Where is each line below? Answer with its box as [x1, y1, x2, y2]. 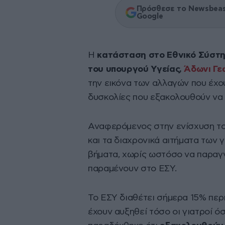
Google [136, 13, 163, 21]
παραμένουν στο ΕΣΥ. [88, 164, 177, 174]
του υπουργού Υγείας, [88, 65, 184, 74]
